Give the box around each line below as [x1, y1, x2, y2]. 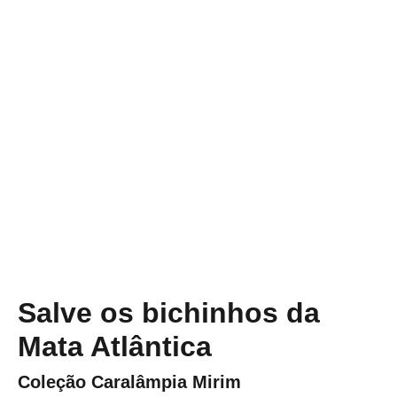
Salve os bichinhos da [18, 296, 320, 329]
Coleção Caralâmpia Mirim [18, 371, 241, 392]
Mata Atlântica [18, 330, 212, 362]
